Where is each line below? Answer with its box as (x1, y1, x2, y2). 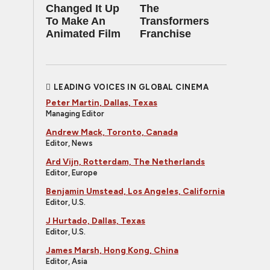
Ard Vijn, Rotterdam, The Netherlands (46, 157, 205, 167)
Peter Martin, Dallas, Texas (46, 98, 157, 108)
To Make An (46, 15, 105, 27)
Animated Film (46, 28, 121, 40)
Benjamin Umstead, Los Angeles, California (46, 186, 225, 196)
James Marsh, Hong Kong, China (46, 245, 178, 256)
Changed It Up (46, 2, 119, 14)
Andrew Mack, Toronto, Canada (46, 127, 178, 137)
